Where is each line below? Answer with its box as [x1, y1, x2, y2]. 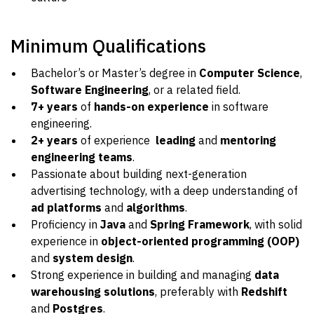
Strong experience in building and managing [31, 268, 254, 282]
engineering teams [31, 150, 132, 164]
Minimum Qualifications [11, 34, 206, 57]
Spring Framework [150, 217, 250, 231]
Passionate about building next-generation [31, 167, 247, 181]
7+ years [31, 100, 78, 114]
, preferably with [155, 285, 241, 299]
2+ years [31, 133, 78, 147]
